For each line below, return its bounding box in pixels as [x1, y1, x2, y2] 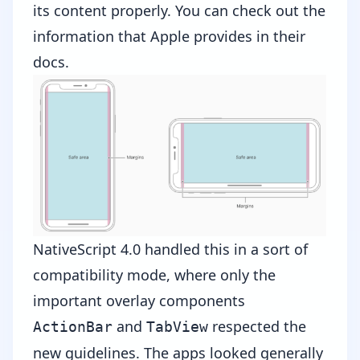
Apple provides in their [150, 26, 305, 46]
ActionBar [33, 318, 112, 336]
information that [33, 26, 150, 46]
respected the [208, 317, 306, 337]
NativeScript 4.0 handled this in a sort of [33, 239, 308, 260]
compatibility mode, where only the [33, 265, 276, 285]
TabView [146, 318, 208, 336]
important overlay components [33, 291, 245, 311]
